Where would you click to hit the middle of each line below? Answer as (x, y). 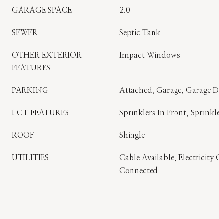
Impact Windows (150, 55)
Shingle (132, 135)
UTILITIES (30, 158)
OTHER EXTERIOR (47, 55)
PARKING (30, 90)
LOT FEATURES (40, 113)
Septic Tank (140, 33)
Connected (139, 171)
